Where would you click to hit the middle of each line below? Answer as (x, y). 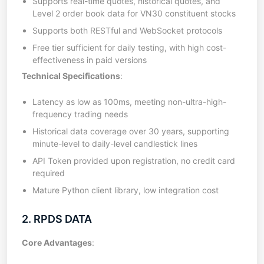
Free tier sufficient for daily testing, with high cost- (129, 47)
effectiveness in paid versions (90, 60)
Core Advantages (57, 242)
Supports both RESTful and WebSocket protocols (127, 30)
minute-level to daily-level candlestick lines (115, 143)
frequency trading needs (80, 114)
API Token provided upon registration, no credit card (134, 161)
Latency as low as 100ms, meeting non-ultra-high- (129, 102)
